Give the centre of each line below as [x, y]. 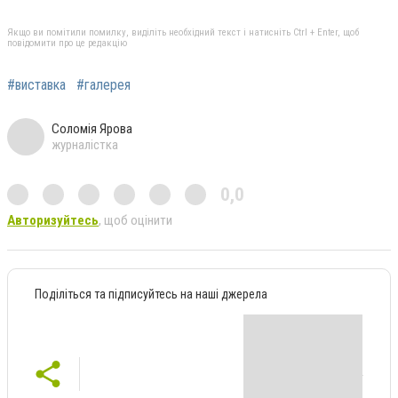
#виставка [36, 84]
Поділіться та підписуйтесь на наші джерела [151, 294]
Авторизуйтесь [53, 220]
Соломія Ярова [92, 128]
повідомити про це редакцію [67, 43]
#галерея [103, 84]
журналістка [85, 144]
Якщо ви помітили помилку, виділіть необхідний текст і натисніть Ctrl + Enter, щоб [183, 32]
